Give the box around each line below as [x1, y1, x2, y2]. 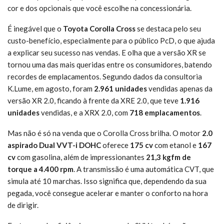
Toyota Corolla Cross [63, 23, 135, 33]
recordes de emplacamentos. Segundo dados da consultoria [7, 71, 202, 81]
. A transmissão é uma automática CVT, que [73, 164, 214, 173]
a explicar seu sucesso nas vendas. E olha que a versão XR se [7, 47, 206, 57]
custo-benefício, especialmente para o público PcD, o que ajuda [7, 35, 215, 45]
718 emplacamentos [129, 107, 200, 117]
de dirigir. [7, 200, 38, 209]
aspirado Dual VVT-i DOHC [7, 140, 101, 149]
